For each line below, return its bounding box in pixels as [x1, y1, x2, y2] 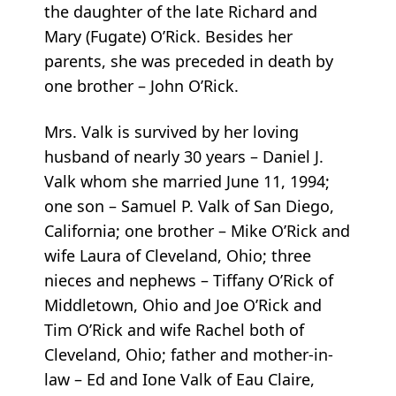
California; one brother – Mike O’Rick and [44, 220, 350, 242]
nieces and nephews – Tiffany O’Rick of [44, 270, 333, 292]
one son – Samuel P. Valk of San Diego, [44, 195, 334, 217]
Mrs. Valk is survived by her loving [44, 121, 299, 143]
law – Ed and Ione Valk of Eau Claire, [44, 369, 315, 391]
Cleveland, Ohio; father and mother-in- [44, 344, 333, 366]
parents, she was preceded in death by [44, 50, 333, 72]
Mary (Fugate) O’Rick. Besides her [44, 26, 293, 48]
